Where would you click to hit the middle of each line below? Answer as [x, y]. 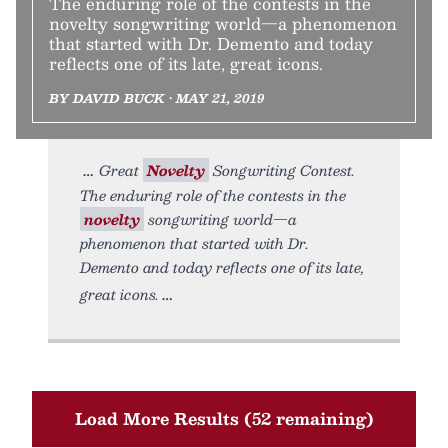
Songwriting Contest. [282, 170]
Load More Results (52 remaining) [224, 418]
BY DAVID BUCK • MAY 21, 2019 [156, 98]
